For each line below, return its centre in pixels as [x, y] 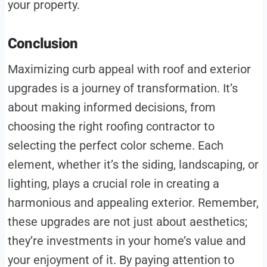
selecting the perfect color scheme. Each [115, 145]
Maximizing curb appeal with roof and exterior [129, 69]
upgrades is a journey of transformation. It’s [122, 88]
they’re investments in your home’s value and [126, 240]
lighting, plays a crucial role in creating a [113, 183]
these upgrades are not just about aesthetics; [127, 221]
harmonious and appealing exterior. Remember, [133, 202]
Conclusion [43, 44]
